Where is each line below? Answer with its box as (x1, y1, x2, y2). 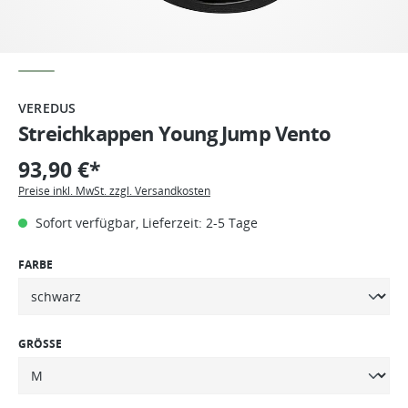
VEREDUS (18, 98, 76, 117)
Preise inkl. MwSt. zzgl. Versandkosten (18, 182, 210, 199)
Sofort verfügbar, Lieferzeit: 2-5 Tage (32, 213, 258, 231)
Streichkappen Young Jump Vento (18, 119, 331, 147)
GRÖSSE (18, 335, 62, 352)
